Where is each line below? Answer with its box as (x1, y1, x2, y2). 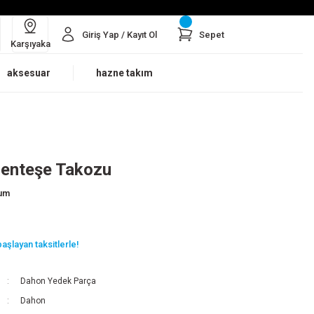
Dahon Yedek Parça (20, 276, 96, 286)
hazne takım (96, 67, 153, 78)
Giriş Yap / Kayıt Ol (82, 29, 157, 40)
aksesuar (7, 67, 50, 78)
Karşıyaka (10, 38, 50, 49)
